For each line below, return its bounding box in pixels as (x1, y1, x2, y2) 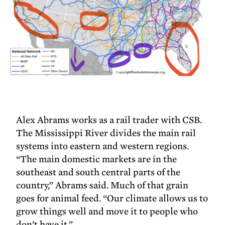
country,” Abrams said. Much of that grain (16, 179, 189, 191)
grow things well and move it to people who (16, 205, 198, 217)
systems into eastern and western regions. (16, 140, 189, 152)
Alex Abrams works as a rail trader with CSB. (16, 114, 202, 126)
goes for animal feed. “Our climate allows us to (16, 192, 208, 204)
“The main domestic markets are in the (16, 153, 177, 165)
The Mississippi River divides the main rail (16, 127, 196, 139)
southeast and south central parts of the (16, 166, 181, 178)
